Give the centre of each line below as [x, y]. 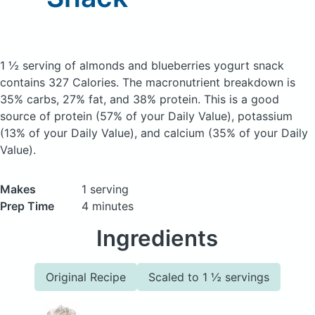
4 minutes [108, 206]
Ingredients [157, 238]
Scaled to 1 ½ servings [209, 277]
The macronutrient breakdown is [209, 82]
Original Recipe [86, 277]
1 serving [105, 189]
